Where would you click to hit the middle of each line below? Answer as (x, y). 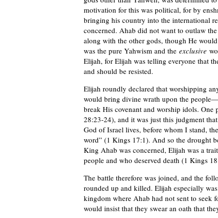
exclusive (193, 50)
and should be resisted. (118, 71)
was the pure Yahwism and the (131, 50)
